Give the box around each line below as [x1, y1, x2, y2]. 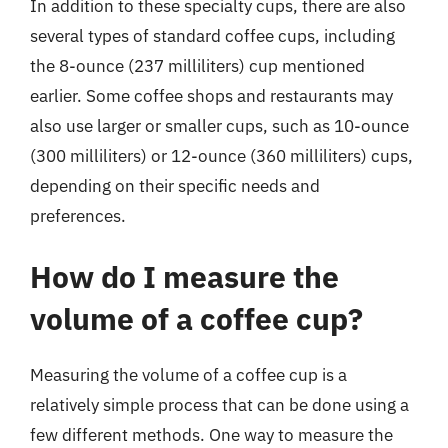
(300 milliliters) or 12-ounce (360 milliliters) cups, [30, 144, 413, 167]
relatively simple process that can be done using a [30, 394, 409, 416]
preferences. [30, 204, 126, 227]
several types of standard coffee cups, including [30, 24, 395, 47]
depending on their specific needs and [30, 174, 320, 197]
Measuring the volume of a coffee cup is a [30, 364, 347, 386]
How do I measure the [30, 257, 339, 296]
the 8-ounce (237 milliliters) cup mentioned [30, 54, 365, 77]
